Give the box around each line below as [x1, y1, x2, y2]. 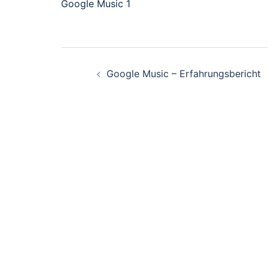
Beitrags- [60, 46, 163, 74]
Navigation [60, 73, 178, 100]
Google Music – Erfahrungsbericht [106, 68, 261, 80]
